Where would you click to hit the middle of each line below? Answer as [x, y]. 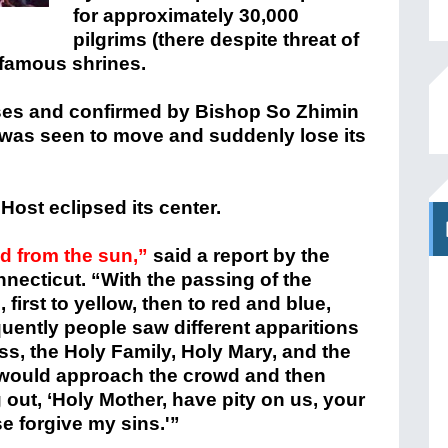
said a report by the [239, 255]
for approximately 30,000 [186, 15]
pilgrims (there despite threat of [216, 39]
